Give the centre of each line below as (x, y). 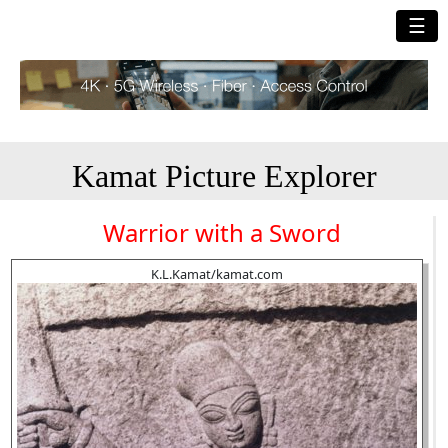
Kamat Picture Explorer (224, 176)
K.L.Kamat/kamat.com (217, 274)
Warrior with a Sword (222, 232)
